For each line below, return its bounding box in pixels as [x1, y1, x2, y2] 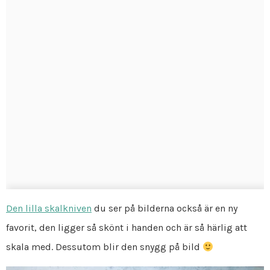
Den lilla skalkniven [6, 202, 92, 215]
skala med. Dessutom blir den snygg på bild [6, 241, 202, 253]
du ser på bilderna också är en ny [92, 202, 237, 215]
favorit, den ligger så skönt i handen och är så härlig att [6, 222, 247, 234]
